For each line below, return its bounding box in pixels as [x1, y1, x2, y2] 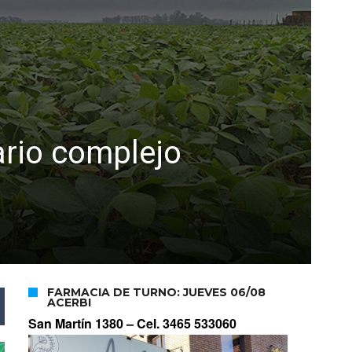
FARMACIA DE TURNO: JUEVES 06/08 [47, 285, 266, 300]
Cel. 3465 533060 [137, 314, 236, 333]
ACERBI [47, 295, 91, 310]
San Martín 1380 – [28, 314, 137, 333]
